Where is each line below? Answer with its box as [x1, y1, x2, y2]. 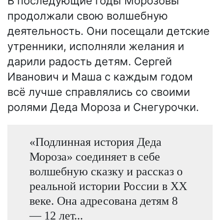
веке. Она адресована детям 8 [29, 193, 178, 207]
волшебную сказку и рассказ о [29, 164, 183, 178]
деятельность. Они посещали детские [7, 25, 210, 38]
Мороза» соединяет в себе [29, 149, 160, 163]
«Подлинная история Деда [29, 135, 162, 148]
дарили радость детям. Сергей [7, 55, 172, 68]
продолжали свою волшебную [7, 9, 168, 23]
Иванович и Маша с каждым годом [7, 70, 193, 83]
